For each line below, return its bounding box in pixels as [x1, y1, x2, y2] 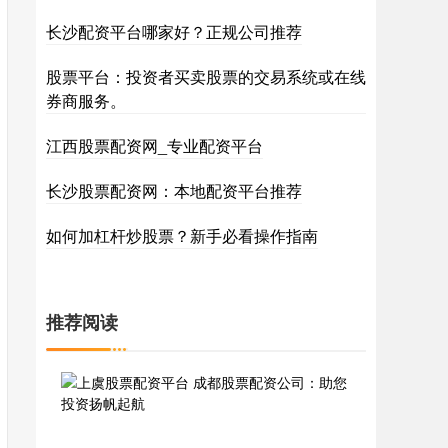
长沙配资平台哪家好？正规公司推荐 [46, 20, 302, 43]
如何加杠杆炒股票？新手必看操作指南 [46, 224, 318, 247]
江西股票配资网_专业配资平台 [46, 134, 263, 157]
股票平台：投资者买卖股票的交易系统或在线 [46, 65, 366, 88]
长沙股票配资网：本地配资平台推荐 [46, 179, 302, 202]
